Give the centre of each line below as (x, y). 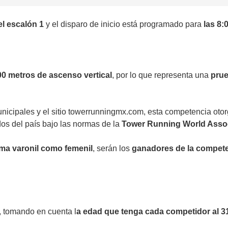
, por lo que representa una (161, 75)
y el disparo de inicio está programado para (124, 24)
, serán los (112, 148)
